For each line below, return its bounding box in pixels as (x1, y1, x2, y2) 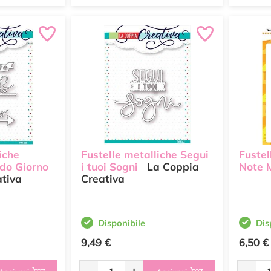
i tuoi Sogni (81, 160, 138, 174)
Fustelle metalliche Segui (81, 148, 209, 162)
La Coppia (144, 160, 199, 174)
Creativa (81, 172, 125, 186)
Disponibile (98, 217, 145, 229)
